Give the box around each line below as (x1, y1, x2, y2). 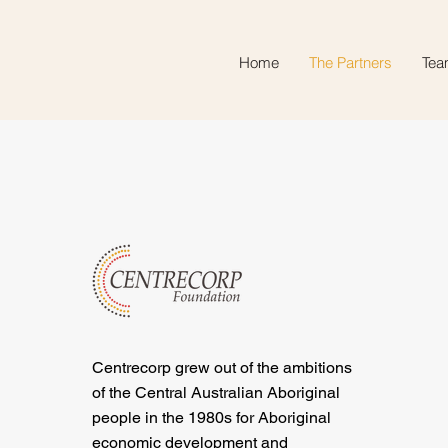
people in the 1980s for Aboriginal (91, 408, 331, 427)
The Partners (308, 53, 392, 72)
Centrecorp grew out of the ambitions (91, 358, 352, 377)
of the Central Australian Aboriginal (91, 383, 340, 402)
